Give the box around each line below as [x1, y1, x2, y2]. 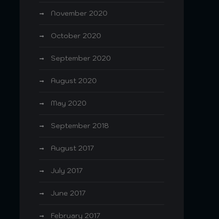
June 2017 [51, 189, 86, 197]
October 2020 [51, 31, 101, 40]
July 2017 [51, 166, 83, 175]
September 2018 [51, 121, 109, 130]
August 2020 [51, 76, 97, 85]
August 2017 [51, 144, 94, 153]
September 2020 [51, 54, 111, 63]
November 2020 [51, 9, 108, 18]
